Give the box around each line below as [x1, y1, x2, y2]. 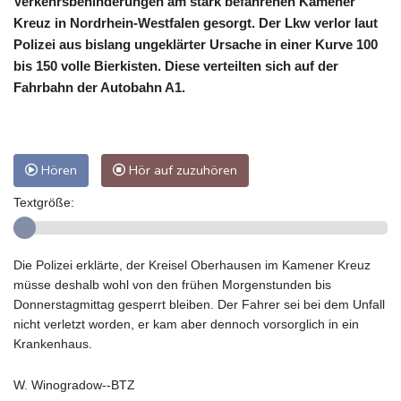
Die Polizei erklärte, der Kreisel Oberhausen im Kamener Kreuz [13, 257, 371, 272]
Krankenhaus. [13, 336, 92, 351]
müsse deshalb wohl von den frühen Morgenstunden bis [13, 277, 331, 292]
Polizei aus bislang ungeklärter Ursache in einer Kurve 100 [13, 36, 378, 52]
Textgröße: [13, 194, 74, 209]
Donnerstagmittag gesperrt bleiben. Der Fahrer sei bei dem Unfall [13, 296, 385, 311]
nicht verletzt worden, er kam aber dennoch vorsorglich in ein [13, 316, 359, 331]
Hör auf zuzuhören [125, 160, 237, 179]
